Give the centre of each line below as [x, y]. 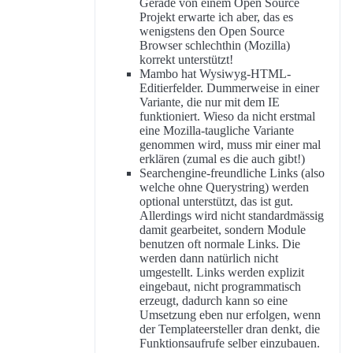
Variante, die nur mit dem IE [210, 102]
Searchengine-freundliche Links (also [232, 173]
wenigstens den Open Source [212, 32]
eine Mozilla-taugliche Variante [217, 131]
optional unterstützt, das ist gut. [216, 202]
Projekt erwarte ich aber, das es [216, 17]
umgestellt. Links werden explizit [222, 273]
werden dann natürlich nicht [209, 258]
